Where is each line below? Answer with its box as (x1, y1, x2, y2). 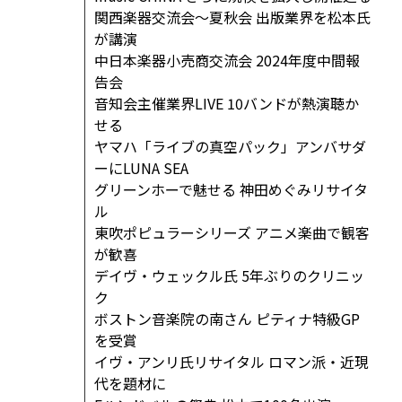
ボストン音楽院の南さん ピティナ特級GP (94, 308, 361, 330)
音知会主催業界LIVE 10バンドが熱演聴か (94, 92, 360, 115)
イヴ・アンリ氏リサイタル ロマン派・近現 (94, 351, 370, 373)
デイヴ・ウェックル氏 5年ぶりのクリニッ (94, 265, 365, 287)
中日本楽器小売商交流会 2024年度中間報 (94, 49, 361, 72)
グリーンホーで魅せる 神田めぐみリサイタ (94, 179, 369, 201)
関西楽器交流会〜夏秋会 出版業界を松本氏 (94, 6, 371, 29)
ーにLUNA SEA (94, 157, 189, 179)
